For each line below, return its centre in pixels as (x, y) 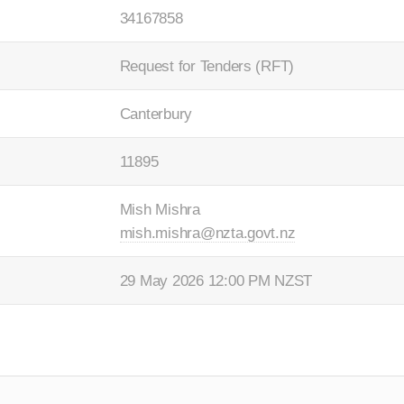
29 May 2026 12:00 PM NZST (216, 280)
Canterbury (156, 113)
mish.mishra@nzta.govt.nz (207, 232)
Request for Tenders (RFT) (207, 65)
